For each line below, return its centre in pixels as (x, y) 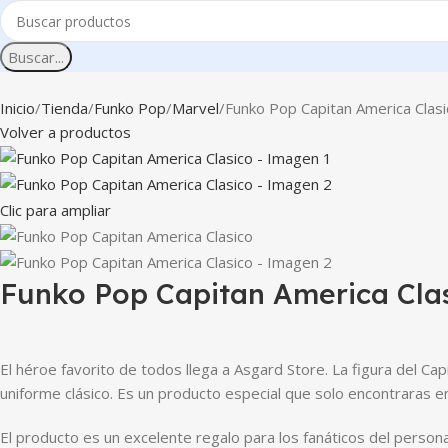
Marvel (195, 108)
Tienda (64, 108)
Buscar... (36, 57)
